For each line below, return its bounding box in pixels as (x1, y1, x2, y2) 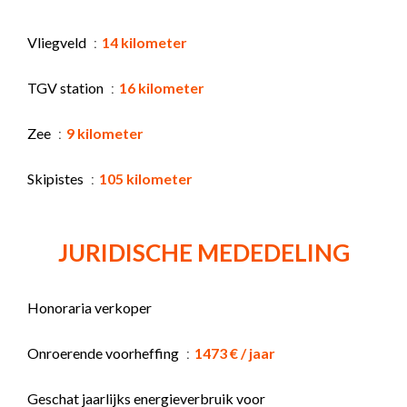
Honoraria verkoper (27, 298, 152, 316)
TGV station (27, 78, 106, 96)
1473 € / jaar (194, 343, 275, 362)
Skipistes (27, 169, 86, 187)
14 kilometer (102, 33, 187, 51)
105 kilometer (99, 169, 193, 187)
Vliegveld (27, 33, 89, 51)
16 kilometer (119, 78, 204, 96)
